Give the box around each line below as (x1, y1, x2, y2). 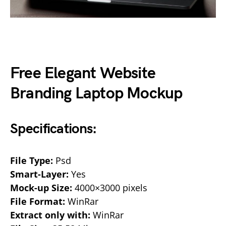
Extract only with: (10, 209, 90, 221)
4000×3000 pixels (72, 182, 147, 194)
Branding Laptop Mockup (10, 84, 183, 103)
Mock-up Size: (10, 182, 72, 194)
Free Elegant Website (10, 64, 155, 83)
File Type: (10, 154, 53, 166)
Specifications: (10, 121, 97, 137)
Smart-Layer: (10, 168, 69, 180)
